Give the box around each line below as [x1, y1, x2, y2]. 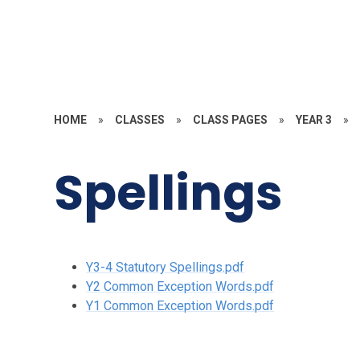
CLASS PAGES [193, 112, 268, 126]
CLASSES [115, 112, 166, 126]
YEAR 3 [296, 112, 333, 126]
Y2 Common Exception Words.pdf [86, 278, 275, 294]
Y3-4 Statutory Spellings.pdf [86, 259, 245, 275]
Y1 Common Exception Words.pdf [86, 297, 275, 313]
